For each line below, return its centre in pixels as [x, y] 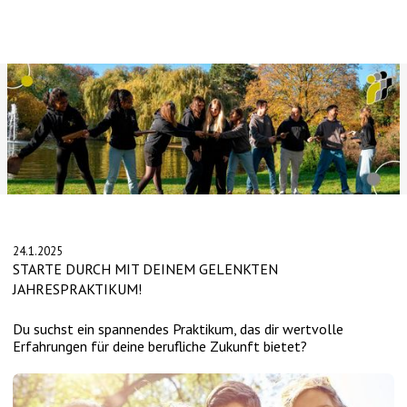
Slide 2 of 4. [43, 202]
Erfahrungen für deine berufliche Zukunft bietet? [160, 347]
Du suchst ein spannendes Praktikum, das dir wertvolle [179, 329]
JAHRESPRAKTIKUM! [78, 289]
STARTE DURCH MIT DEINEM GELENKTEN [146, 269]
